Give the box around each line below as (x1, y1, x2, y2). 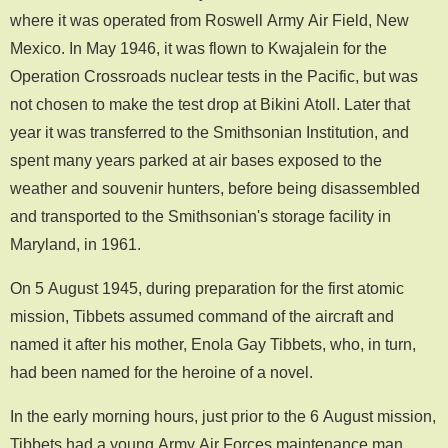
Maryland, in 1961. (10, 235, 141, 252)
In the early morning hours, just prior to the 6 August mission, (10, 407, 436, 424)
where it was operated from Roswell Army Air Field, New (10, 11, 409, 28)
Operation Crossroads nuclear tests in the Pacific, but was (10, 67, 418, 84)
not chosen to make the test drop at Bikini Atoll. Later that (10, 95, 410, 112)
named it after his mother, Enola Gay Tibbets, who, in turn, (10, 335, 416, 352)
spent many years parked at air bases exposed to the (10, 151, 382, 168)
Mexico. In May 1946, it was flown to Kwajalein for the (10, 39, 387, 56)
